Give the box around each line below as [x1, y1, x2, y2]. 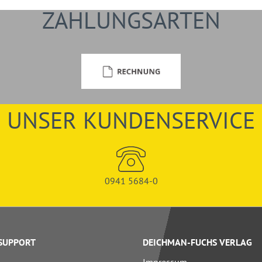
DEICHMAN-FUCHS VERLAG [143, 236, 252, 249]
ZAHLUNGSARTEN [42, 5, 220, 36]
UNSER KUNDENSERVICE [7, 105, 255, 136]
